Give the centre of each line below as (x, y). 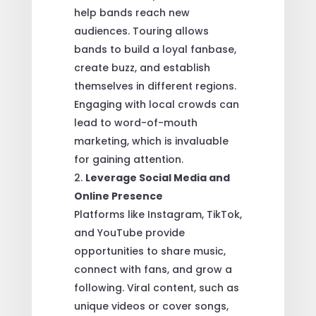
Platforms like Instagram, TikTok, (158, 214)
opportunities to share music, (150, 251)
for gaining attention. (128, 159)
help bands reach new (132, 12)
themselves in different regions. (155, 86)
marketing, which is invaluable (151, 141)
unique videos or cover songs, (151, 306)
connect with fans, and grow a (153, 269)
